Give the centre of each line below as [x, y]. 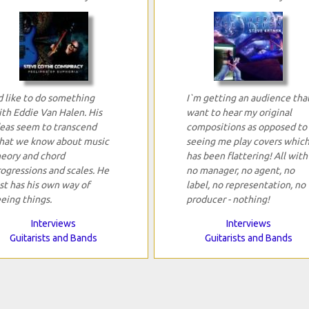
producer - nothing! [228, 200]
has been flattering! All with [247, 156]
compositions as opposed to [246, 127]
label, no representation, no [246, 185]
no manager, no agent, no [240, 171]
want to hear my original [239, 113]
